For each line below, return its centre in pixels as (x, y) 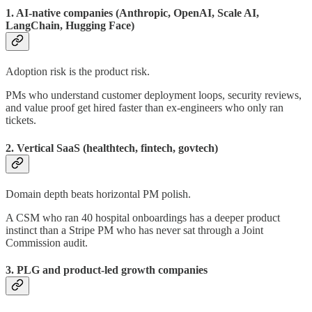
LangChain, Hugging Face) (70, 26)
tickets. (21, 120)
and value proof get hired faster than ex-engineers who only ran (145, 108)
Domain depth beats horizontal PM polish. (98, 194)
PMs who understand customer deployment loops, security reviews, (154, 95)
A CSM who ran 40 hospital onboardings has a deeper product (143, 217)
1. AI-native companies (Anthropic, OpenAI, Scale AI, (132, 13)
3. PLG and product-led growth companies (107, 270)
